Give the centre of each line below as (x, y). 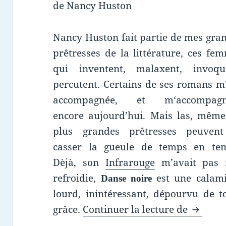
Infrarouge (130, 163)
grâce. (68, 210)
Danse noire (126, 179)
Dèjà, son (79, 163)
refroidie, (77, 178)
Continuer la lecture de (137, 210)
